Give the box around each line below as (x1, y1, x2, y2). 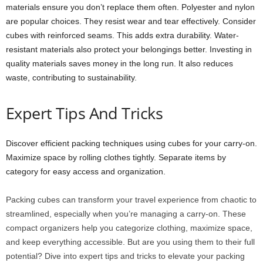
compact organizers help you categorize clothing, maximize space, (6, 223, 252, 233)
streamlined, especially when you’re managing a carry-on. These (6, 209, 246, 219)
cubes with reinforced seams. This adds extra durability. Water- (6, 31, 239, 41)
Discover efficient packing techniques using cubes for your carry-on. (6, 139, 257, 149)
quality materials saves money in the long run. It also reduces (6, 59, 233, 69)
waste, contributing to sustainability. (6, 73, 137, 83)
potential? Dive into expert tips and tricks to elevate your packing (6, 251, 245, 261)
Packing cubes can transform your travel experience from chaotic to (6, 195, 257, 205)
